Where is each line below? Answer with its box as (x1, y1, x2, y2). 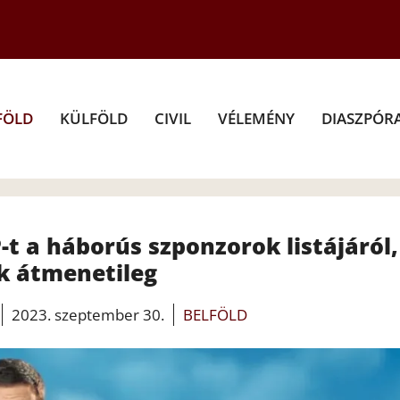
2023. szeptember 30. (12, 304, 164, 325)
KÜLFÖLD (60, 107, 128, 129)
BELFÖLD (183, 304, 247, 325)
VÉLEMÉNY (218, 107, 295, 129)
